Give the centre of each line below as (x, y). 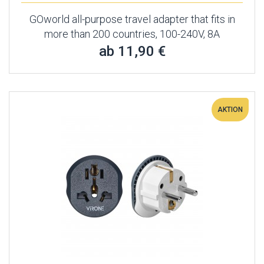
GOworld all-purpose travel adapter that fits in (132, 19)
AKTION (230, 110)
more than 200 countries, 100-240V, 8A (132, 34)
